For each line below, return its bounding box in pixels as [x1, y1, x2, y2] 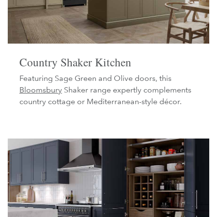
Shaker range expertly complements [62, 85, 191, 95]
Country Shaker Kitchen [19, 54, 131, 70]
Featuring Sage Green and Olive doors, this [19, 74, 171, 83]
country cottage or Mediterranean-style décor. [19, 97, 182, 107]
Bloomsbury [19, 85, 62, 95]
